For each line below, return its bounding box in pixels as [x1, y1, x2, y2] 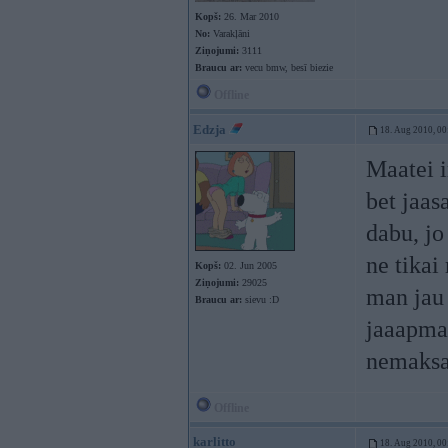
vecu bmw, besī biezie [242, 62, 333, 73]
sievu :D [242, 294, 279, 305]
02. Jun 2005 [221, 260, 277, 271]
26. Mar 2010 [221, 11, 279, 22]
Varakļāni [210, 28, 250, 39]
